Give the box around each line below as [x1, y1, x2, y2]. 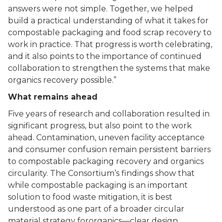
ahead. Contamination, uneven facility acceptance [8, 133, 205, 142]
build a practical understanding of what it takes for [8, 16, 209, 25]
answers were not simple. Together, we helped [8, 4, 193, 13]
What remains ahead [8, 92, 98, 102]
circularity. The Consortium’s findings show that [8, 168, 195, 178]
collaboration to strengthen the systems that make [8, 63, 210, 73]
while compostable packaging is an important [8, 180, 188, 190]
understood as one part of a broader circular [8, 204, 184, 214]
